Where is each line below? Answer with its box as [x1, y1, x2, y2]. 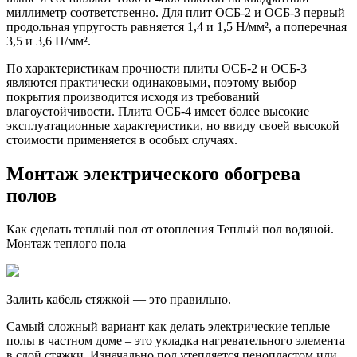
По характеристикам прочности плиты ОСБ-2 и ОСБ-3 [6, 61, 307, 76]
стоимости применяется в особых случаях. [6, 133, 237, 147]
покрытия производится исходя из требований [6, 90, 260, 104]
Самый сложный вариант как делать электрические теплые [6, 320, 330, 334]
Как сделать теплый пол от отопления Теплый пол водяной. [6, 222, 334, 237]
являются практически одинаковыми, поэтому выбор [6, 76, 296, 90]
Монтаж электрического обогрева [6, 163, 300, 185]
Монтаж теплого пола [6, 237, 126, 251]
